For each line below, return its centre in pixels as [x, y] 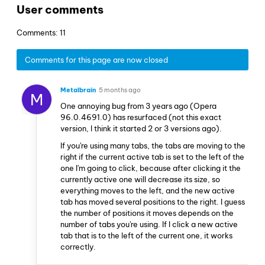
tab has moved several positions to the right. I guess [153, 201]
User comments [60, 10]
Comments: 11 [41, 32]
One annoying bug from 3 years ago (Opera [138, 106]
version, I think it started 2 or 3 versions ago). [141, 128]
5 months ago [120, 90]
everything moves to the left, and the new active [148, 190]
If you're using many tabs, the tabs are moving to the [153, 145]
